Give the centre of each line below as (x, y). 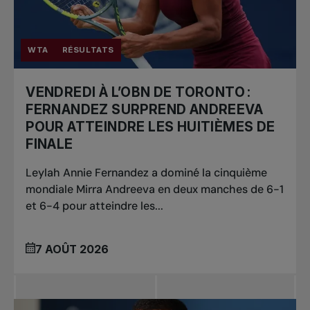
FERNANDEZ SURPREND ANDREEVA (144, 110)
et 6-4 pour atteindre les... (95, 206)
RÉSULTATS (88, 50)
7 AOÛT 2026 (72, 249)
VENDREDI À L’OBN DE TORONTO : (138, 92)
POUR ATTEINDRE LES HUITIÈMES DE (151, 127)
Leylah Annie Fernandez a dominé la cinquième (147, 173)
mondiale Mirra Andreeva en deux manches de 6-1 (155, 190)
